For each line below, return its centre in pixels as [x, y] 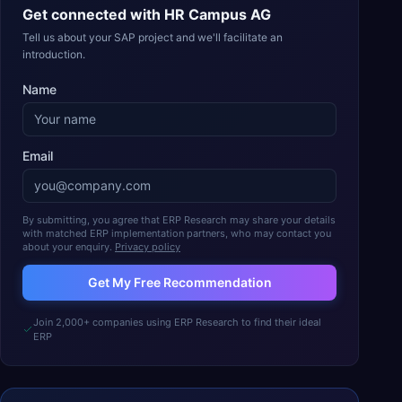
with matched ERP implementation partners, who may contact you [177, 233]
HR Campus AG [218, 14]
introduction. [54, 54]
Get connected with [93, 14]
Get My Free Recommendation [179, 282]
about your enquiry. [67, 247]
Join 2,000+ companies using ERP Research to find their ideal [177, 322]
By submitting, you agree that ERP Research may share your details [179, 220]
